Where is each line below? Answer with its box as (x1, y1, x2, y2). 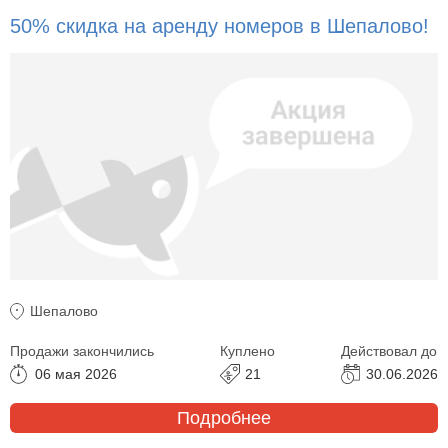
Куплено (220, 343, 275, 360)
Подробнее (177, 407, 271, 428)
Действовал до (341, 343, 437, 360)
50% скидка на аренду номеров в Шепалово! (10, 14, 429, 37)
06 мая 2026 (35, 366, 117, 383)
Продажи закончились (10, 343, 154, 360)
